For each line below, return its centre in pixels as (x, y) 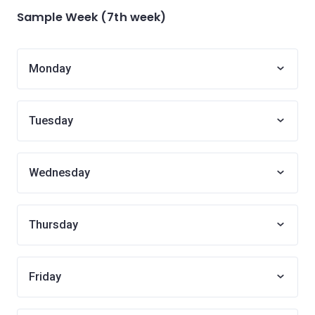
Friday (45, 277)
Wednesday (59, 173)
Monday (50, 69)
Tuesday (51, 121)
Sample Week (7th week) (92, 17)
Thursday (53, 225)
